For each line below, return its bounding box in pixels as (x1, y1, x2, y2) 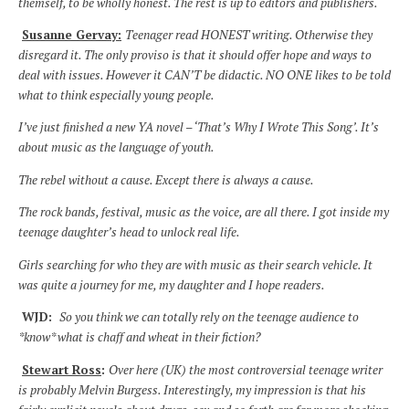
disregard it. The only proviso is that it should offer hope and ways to (18, 47, 372, 64)
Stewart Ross (22, 361, 101, 378)
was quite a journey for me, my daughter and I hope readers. (18, 276, 325, 293)
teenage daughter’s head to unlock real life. (18, 224, 240, 241)
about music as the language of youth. (18, 139, 215, 156)
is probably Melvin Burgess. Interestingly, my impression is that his (18, 381, 366, 398)
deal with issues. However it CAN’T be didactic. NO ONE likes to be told (18, 67, 391, 84)
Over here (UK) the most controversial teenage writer (109, 361, 383, 378)
